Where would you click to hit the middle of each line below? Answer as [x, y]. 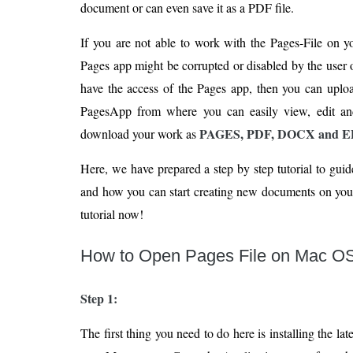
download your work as [140, 134]
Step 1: [99, 298]
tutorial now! [112, 214]
